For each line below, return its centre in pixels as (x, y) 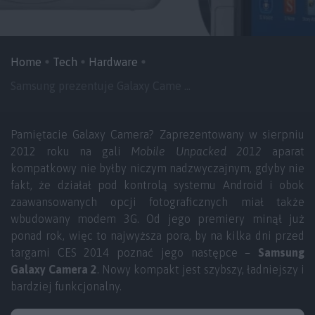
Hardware (113, 62)
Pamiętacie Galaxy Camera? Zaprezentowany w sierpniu (157, 134)
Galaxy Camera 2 (54, 269)
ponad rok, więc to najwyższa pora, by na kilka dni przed (157, 236)
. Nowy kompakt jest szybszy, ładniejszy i (201, 269)
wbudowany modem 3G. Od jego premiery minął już (157, 219)
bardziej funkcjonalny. (66, 286)
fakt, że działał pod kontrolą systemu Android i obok (157, 185)
